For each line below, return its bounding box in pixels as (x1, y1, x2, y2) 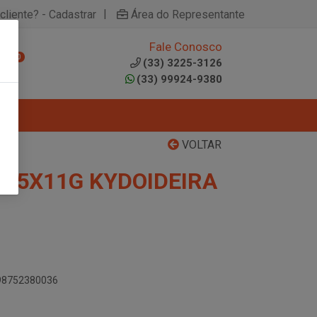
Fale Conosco (149, 40, 222, 54)
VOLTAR (179, 138, 221, 151)
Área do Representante (131, 7, 245, 21)
